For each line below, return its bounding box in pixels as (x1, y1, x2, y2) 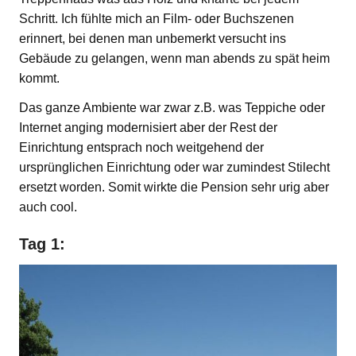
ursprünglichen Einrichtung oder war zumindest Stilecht (19, 160, 330, 174)
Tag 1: (19, 234, 65, 253)
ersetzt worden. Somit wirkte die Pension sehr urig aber (19, 180, 329, 194)
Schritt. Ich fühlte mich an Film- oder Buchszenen (19, 11, 294, 25)
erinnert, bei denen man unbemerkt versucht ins (19, 31, 286, 45)
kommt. (19, 71, 60, 85)
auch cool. (19, 199, 77, 214)
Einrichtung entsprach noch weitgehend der (19, 140, 264, 154)
